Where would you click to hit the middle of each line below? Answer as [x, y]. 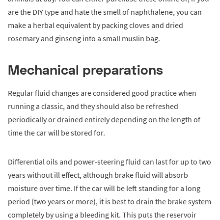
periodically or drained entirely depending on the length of [104, 119]
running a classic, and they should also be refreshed [93, 106]
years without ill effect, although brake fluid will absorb [98, 175]
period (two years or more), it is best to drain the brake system [110, 201]
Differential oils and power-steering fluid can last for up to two [110, 161]
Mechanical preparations [85, 69]
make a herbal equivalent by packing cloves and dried [96, 25]
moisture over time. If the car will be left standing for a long [104, 188]
